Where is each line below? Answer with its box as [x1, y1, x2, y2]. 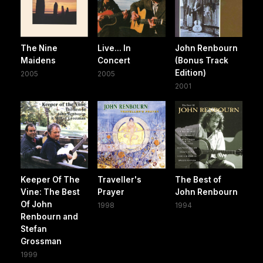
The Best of [174, 174, 221, 184]
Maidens [21, 55, 56, 65]
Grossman [21, 236, 62, 246]
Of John [21, 199, 52, 209]
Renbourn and [21, 211, 78, 221]
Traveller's [97, 174, 142, 184]
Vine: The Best [21, 187, 80, 197]
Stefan [21, 224, 47, 234]
